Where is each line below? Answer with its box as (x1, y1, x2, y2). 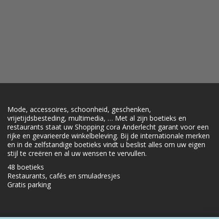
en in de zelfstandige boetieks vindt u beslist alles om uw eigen (7, 140, 205, 150)
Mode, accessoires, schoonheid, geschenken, (7, 105, 151, 114)
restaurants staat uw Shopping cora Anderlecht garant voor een (7, 122, 209, 132)
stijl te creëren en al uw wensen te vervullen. (7, 149, 147, 158)
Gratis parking (7, 180, 51, 190)
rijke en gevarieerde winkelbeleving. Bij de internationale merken (7, 131, 210, 141)
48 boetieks (7, 162, 44, 172)
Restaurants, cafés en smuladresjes (7, 171, 120, 181)
